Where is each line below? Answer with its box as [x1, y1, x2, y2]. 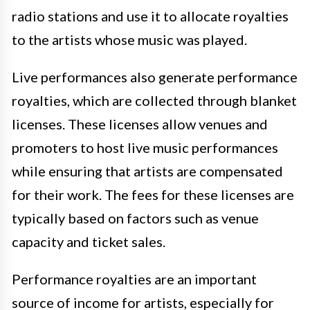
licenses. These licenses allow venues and [12, 116, 268, 133]
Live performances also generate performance [12, 69, 298, 86]
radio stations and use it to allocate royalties [12, 8, 289, 25]
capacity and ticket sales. [12, 233, 165, 250]
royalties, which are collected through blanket [12, 92, 297, 109]
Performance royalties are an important [12, 271, 257, 288]
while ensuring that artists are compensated [12, 163, 283, 180]
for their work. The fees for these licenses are [12, 186, 294, 203]
